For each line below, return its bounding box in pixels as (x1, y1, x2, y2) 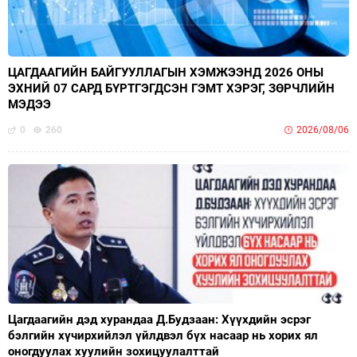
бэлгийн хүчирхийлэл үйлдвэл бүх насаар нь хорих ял (8, 328, 318, 343)
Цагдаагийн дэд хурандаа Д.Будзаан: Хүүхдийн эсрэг (8, 312, 311, 327)
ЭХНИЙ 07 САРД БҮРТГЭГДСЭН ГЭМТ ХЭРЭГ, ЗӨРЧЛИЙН (8, 80, 335, 96)
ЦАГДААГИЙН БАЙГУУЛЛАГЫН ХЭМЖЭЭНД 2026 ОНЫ (8, 65, 324, 80)
